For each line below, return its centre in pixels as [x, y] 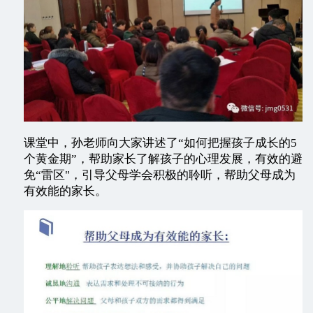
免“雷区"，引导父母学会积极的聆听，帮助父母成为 [160, 175]
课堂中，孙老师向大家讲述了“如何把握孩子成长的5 [160, 143]
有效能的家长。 [65, 191]
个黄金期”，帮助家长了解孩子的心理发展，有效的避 [163, 159]
